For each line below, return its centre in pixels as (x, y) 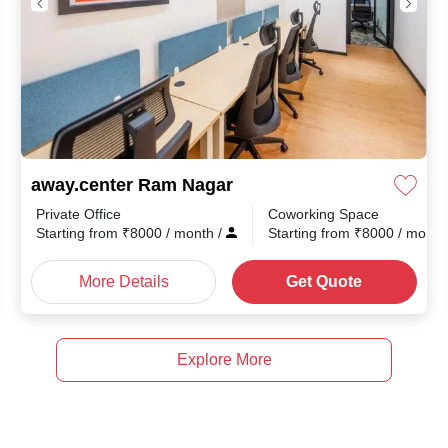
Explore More (224, 359)
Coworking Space (323, 214)
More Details (123, 281)
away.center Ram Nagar (132, 185)
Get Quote (324, 281)
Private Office (78, 214)
